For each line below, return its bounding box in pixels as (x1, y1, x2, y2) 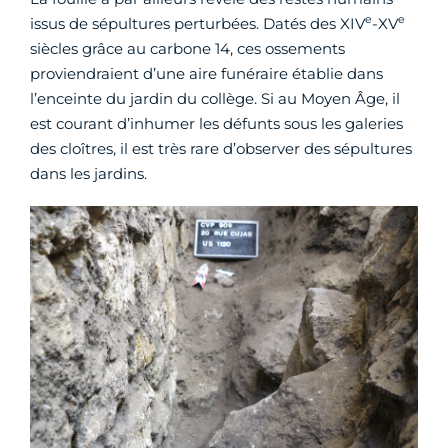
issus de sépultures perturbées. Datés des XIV (30, 13, 365, 33)
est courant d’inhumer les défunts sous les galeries (30, 113, 403, 133)
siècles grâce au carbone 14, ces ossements (30, 38, 345, 58)
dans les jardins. (30, 163, 147, 183)
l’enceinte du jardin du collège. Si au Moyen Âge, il (30, 88, 400, 108)
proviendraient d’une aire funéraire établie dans (30, 63, 383, 83)
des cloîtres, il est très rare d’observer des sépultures (30, 138, 412, 158)
